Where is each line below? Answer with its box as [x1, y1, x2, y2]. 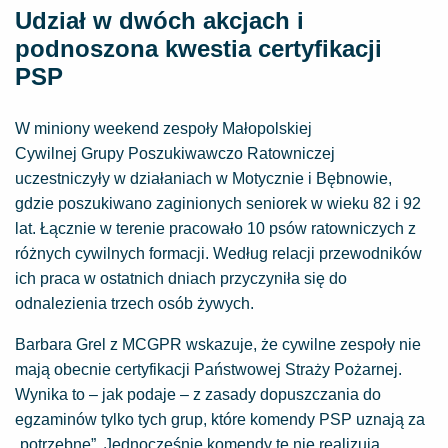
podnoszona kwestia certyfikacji [15, 35, 382, 62]
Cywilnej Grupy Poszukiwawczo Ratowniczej [15, 145, 335, 162]
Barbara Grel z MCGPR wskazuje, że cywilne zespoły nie [15, 336, 421, 353]
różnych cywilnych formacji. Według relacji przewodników [15, 245, 422, 262]
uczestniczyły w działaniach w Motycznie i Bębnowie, [15, 170, 392, 187]
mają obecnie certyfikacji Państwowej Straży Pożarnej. [15, 361, 402, 378]
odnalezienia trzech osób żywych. [15, 295, 254, 312]
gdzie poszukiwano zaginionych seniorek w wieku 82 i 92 [15, 195, 421, 212]
